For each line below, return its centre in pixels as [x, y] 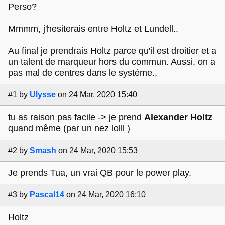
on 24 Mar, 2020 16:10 [106, 195]
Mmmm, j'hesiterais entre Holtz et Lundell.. [93, 28]
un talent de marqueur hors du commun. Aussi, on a [112, 62]
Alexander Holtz [178, 117]
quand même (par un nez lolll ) [69, 128]
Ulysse [43, 94]
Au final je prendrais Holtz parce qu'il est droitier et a [112, 50]
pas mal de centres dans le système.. [83, 73]
